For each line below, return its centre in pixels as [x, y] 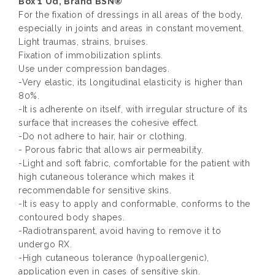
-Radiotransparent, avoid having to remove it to [120, 231]
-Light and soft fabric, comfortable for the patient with [134, 164]
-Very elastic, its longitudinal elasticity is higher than [131, 83]
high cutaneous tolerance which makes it [107, 177]
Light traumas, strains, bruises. [83, 42]
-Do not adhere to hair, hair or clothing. [103, 137]
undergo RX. [45, 245]
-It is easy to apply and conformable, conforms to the [134, 204]
